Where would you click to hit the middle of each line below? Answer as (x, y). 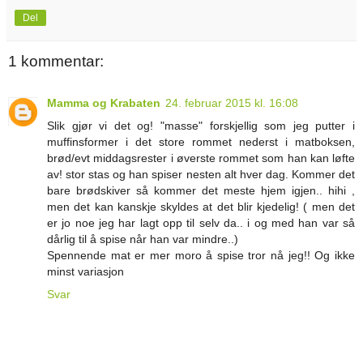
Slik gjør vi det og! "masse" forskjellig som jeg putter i (201, 126)
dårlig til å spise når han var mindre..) (143, 239)
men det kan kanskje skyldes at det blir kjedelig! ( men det (201, 207)
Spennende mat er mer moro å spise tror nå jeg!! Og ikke (201, 256)
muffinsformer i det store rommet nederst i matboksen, (201, 142)
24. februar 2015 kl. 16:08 (232, 103)
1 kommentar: (56, 61)
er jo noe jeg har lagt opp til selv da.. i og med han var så (201, 223)
